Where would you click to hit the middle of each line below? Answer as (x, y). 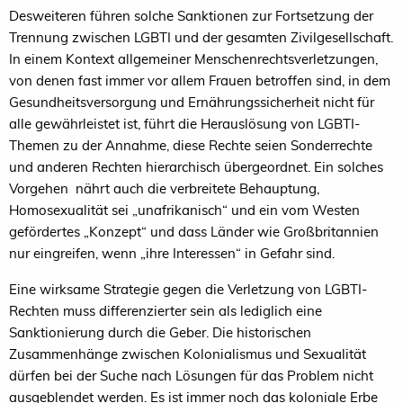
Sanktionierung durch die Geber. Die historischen (160, 332)
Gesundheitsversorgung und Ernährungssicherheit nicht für (192, 102)
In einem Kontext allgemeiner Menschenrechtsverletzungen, (193, 58)
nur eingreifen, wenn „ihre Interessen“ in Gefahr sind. (172, 253)
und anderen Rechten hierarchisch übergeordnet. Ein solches (196, 166)
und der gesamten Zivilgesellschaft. (282, 37)
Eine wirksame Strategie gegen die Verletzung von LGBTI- (188, 289)
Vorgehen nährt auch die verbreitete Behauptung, (164, 188)
